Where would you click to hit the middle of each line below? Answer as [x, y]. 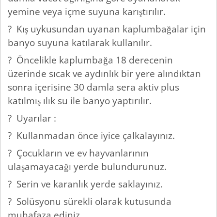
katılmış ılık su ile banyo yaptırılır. [81, 101]
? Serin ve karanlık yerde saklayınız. [86, 184]
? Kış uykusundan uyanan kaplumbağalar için [107, 29]
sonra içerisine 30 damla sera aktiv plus [93, 87]
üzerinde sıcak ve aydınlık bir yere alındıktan [104, 74]
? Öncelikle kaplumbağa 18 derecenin [90, 60]
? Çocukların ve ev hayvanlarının [78, 153]
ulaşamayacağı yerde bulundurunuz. [88, 167]
